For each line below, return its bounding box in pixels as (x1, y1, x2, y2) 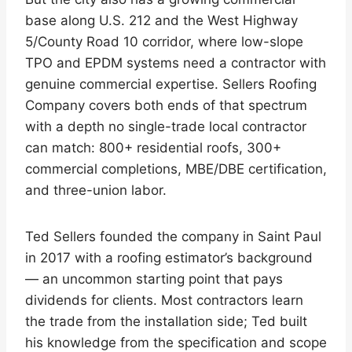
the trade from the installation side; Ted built (25, 313, 307, 329)
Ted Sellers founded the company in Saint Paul (25, 228, 321, 244)
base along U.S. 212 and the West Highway (25, 12, 298, 28)
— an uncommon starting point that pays (25, 270, 283, 287)
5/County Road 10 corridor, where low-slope (25, 33, 303, 49)
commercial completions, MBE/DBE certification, (25, 160, 327, 177)
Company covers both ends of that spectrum (25, 97, 307, 113)
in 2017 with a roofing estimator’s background (25, 249, 313, 266)
